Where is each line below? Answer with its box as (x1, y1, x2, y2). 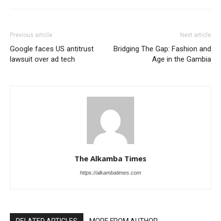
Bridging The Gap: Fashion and (113, 44, 211, 53)
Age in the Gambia (152, 55, 211, 64)
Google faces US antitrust (10, 44, 94, 53)
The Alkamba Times (74, 153, 147, 163)
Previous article (10, 32, 52, 38)
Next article (180, 32, 211, 38)
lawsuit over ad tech (10, 55, 75, 64)
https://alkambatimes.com (80, 170, 141, 176)
